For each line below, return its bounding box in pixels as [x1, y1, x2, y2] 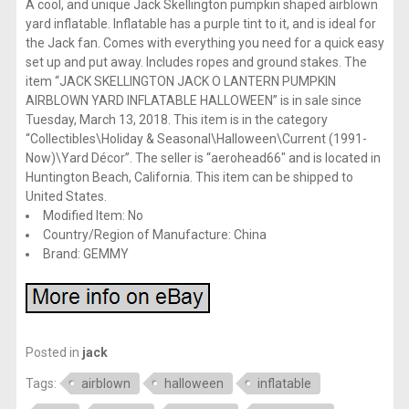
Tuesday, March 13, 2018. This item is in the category [25, 111, 328, 127]
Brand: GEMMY [42, 246, 129, 261]
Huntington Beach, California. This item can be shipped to [25, 169, 353, 184]
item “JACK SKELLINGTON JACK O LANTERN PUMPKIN [25, 73, 336, 89]
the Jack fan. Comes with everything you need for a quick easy [25, 35, 384, 50]
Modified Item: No [42, 207, 143, 223]
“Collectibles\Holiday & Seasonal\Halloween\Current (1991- [25, 131, 367, 146]
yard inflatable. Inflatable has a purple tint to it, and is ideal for [25, 16, 376, 31]
